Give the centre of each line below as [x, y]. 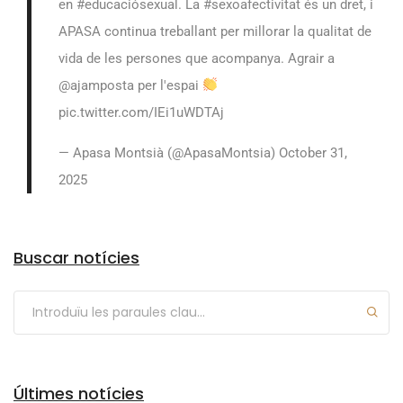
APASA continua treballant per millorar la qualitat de [215, 31]
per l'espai [168, 85]
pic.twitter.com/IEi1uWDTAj [141, 112]
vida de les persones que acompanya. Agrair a [197, 58]
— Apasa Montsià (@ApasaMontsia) [169, 152]
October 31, [313, 152]
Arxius [32, 216]
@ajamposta [96, 85]
